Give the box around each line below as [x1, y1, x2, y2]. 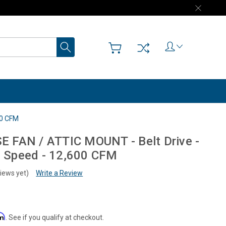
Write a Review [36, 169, 83, 178]
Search [75, 38, 98, 47]
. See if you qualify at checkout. [6, 213, 104, 222]
